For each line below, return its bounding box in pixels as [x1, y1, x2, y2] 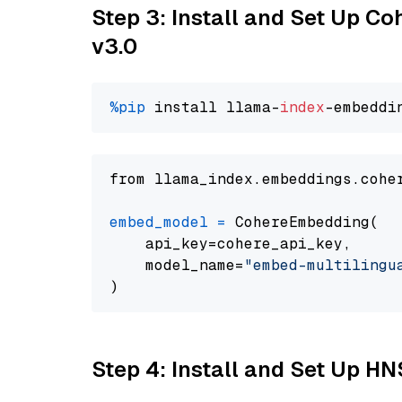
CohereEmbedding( [226, 213, 379, 232]
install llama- [145, 98, 280, 117]
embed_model [109, 213, 208, 232]
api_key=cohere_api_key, [109, 234, 352, 253]
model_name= [109, 256, 244, 275]
